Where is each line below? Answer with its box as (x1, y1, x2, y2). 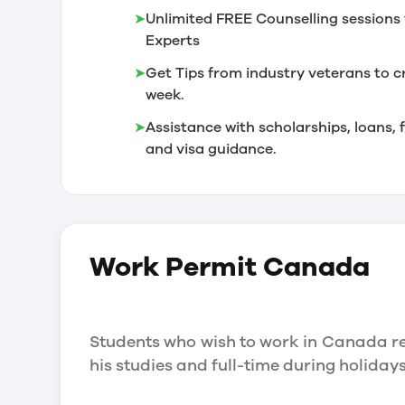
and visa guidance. (146, 138, 277, 159)
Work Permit (89, 248, 263, 286)
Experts (146, 30, 200, 51)
